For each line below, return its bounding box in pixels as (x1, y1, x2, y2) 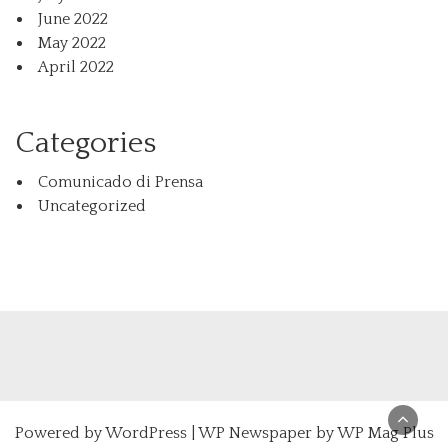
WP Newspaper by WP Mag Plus (197, 424, 434, 442)
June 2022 (38, 10, 108, 28)
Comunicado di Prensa (38, 173, 203, 191)
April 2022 (38, 58, 114, 76)
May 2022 (38, 34, 106, 52)
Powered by (14, 424, 105, 442)
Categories (15, 127, 156, 160)
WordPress (104, 424, 187, 442)
